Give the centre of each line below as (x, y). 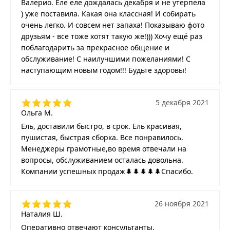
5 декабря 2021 (182, 102)
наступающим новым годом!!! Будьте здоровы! (104, 70)
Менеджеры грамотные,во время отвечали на (104, 148)
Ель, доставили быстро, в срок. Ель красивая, (101, 126)
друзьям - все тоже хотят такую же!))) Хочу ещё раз (112, 36)
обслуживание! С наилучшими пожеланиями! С (106, 59)
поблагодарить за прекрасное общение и (95, 47)
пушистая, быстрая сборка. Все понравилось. (102, 137)
